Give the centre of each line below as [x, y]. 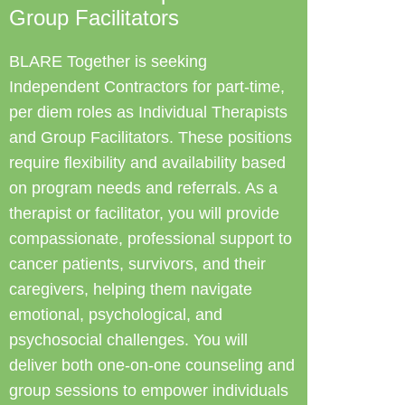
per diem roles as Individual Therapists [148, 112]
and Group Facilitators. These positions [151, 137]
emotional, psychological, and [116, 315]
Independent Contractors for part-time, [147, 87]
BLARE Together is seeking [108, 61]
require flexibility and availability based [147, 163]
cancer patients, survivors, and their [137, 264]
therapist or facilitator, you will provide [144, 213]
